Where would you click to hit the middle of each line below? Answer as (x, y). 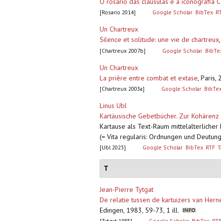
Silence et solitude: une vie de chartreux (159, 40)
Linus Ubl (113, 106)
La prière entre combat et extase (149, 78)
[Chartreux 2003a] (122, 89)
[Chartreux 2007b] (123, 51)
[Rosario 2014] (118, 12)
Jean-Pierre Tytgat (127, 190)
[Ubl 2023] (113, 147)
